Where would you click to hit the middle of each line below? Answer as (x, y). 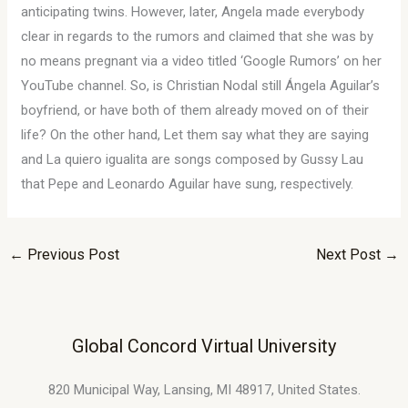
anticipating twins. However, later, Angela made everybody (193, 12)
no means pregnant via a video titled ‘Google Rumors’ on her (202, 61)
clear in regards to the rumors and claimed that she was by (198, 36)
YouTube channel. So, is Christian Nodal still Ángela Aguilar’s (201, 86)
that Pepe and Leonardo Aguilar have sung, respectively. (188, 184)
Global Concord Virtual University (204, 346)
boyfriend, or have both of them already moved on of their (195, 110)
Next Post (350, 255)
